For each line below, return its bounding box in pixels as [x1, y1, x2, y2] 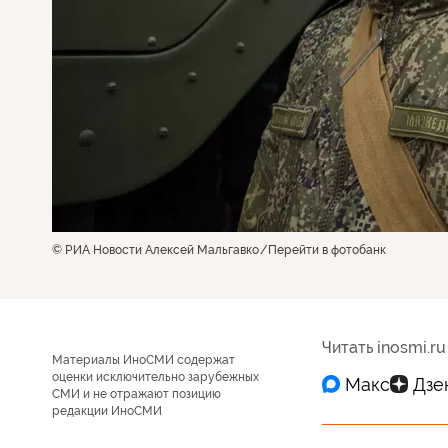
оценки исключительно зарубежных [52, 370, 259, 384]
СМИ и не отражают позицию [52, 387, 221, 401]
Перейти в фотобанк [268, 243, 386, 257]
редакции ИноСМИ [52, 404, 162, 418]
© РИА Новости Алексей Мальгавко [52, 243, 259, 257]
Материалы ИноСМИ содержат [52, 353, 235, 367]
